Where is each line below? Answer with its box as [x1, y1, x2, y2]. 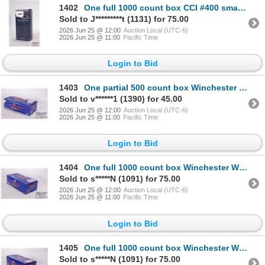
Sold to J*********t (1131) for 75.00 [59, 14, 189, 24]
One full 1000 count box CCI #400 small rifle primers [84, 2, 238, 12]
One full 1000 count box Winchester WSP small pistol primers [84, 243, 239, 253]
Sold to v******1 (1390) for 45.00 [59, 94, 182, 104]
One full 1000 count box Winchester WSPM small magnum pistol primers [84, 163, 239, 173]
